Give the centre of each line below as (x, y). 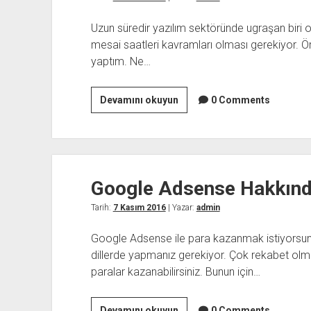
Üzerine (195, 116)
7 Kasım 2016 (139, 208)
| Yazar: (181, 208)
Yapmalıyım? (207, 150)
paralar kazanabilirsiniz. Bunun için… (175, 272)
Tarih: (102, 208)
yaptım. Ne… (120, 62)
